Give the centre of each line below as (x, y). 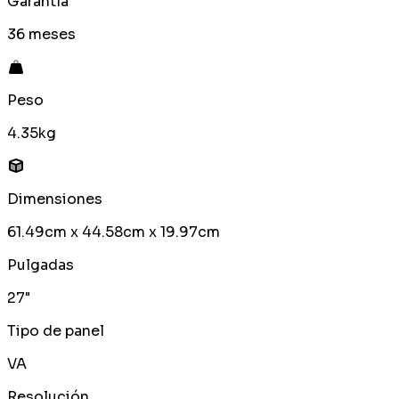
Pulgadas (41, 265)
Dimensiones (55, 199)
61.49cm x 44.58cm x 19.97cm (114, 232)
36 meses (41, 35)
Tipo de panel (56, 331)
